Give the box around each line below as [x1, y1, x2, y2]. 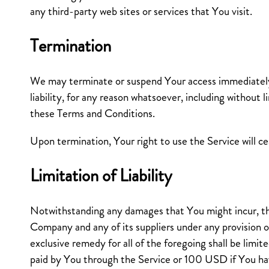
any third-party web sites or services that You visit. [30, 2, 252, 19]
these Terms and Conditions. [30, 104, 155, 121]
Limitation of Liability [30, 163, 172, 188]
